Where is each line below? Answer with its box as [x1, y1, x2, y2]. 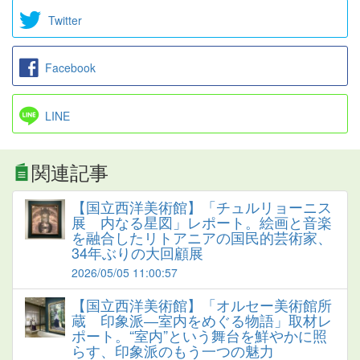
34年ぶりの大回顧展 [72, 241, 203, 263]
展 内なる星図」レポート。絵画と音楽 [72, 211, 332, 232]
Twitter [48, 11, 82, 28]
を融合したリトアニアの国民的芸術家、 [72, 226, 332, 247]
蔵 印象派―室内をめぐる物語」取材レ [72, 309, 332, 330]
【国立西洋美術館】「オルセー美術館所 [72, 293, 332, 315]
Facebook [45, 59, 96, 76]
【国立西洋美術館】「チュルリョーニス [72, 195, 332, 217]
